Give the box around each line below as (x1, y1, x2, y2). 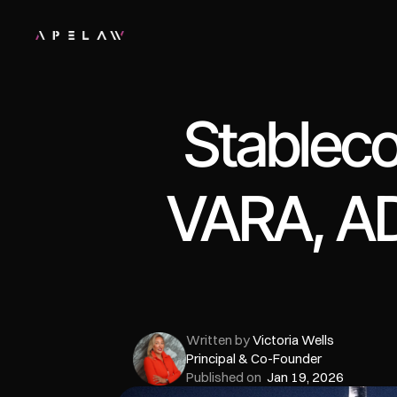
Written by (186, 331, 253, 348)
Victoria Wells (253, 331, 334, 348)
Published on (186, 369, 267, 385)
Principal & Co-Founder (186, 350, 322, 367)
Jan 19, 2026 (267, 369, 344, 385)
